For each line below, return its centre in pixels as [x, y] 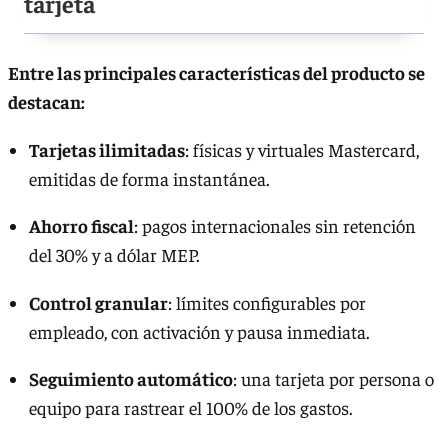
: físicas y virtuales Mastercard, [301, 149]
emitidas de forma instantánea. [149, 178]
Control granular [98, 302]
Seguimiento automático [130, 379]
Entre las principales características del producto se [216, 72]
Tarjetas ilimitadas [106, 149]
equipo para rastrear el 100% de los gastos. [190, 408]
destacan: [46, 101]
